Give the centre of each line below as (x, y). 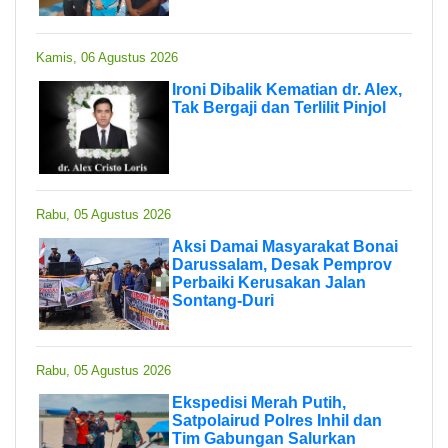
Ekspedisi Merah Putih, (259, 402)
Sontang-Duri (223, 300)
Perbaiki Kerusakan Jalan (269, 282)
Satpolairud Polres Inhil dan (277, 420)
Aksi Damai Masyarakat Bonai (285, 246)
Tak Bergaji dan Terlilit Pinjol (279, 107)
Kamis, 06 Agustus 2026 (107, 57)
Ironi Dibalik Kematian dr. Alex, (287, 89)
